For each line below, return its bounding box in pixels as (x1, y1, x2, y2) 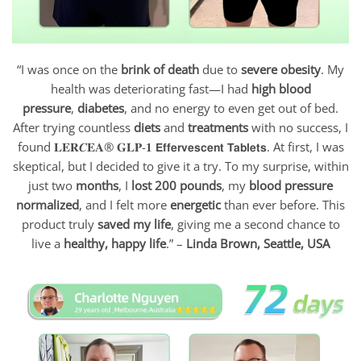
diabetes (77, 100, 124, 117)
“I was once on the (17, 61, 121, 78)
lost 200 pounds (131, 177, 222, 194)
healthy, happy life (64, 235, 166, 252)
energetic (170, 197, 221, 214)
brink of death (121, 61, 199, 78)
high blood (251, 81, 311, 98)
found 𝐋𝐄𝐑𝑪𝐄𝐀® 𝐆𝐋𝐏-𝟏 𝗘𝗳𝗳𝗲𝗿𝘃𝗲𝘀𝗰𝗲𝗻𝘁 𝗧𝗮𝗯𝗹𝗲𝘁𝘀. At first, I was (17, 139, 344, 156)
